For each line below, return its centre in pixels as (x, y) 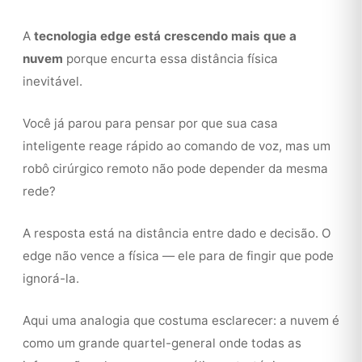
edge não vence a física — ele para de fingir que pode (178, 256)
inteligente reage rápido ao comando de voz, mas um (177, 146)
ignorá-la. (51, 278)
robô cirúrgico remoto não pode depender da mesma (175, 168)
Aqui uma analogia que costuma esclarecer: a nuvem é (181, 320)
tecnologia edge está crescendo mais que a (165, 36)
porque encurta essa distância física (170, 59)
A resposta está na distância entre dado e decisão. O (177, 233)
